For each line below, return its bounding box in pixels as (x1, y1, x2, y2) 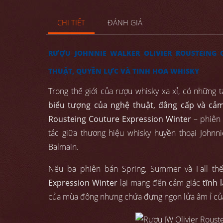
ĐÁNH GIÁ (108, 17, 143, 28)
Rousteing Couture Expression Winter (48, 113, 191, 125)
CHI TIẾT (57, 17, 85, 28)
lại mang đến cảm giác (117, 177, 203, 189)
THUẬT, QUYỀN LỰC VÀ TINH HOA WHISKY (48, 66, 199, 76)
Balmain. (48, 141, 79, 153)
